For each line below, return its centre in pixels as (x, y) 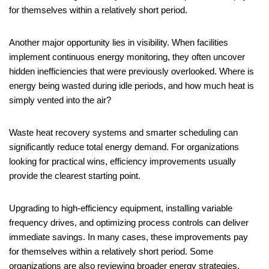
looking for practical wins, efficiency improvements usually (122, 162)
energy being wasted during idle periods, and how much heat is (131, 86)
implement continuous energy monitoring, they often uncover (127, 57)
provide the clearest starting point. (75, 176)
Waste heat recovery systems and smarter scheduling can (123, 133)
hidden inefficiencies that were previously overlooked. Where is (131, 71)
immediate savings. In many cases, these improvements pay (128, 237)
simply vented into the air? (60, 100)
